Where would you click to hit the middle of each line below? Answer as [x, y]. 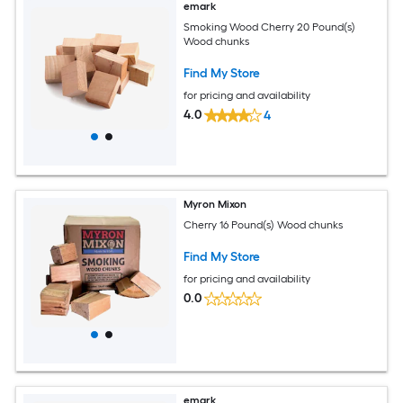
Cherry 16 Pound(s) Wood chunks [264, 224]
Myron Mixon [215, 204]
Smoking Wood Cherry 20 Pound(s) [270, 27]
